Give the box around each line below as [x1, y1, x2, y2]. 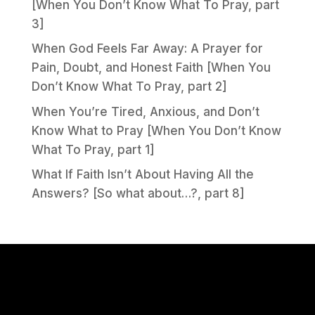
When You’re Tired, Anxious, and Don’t [31, 104, 259, 119]
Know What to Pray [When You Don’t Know [31, 123, 281, 138]
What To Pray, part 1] [31, 142, 155, 157]
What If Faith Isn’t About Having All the [31, 167, 254, 182]
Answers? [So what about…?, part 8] [31, 186, 245, 201]
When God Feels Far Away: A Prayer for [31, 41, 263, 56]
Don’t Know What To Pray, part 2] [31, 79, 227, 94]
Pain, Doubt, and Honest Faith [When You [31, 60, 271, 75]
